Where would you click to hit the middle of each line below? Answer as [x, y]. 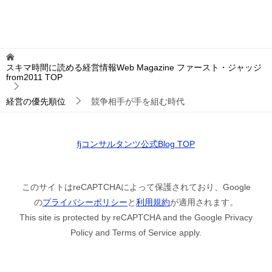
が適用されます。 [204, 202]
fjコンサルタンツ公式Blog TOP [136, 144]
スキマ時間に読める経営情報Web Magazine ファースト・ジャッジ [134, 67]
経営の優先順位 [36, 101]
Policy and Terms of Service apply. [136, 232]
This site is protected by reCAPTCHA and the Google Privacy [136, 217]
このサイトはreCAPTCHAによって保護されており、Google [136, 187]
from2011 [24, 77]
